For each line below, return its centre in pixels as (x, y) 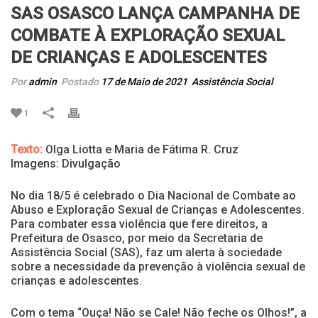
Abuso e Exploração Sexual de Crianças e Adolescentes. (158, 209)
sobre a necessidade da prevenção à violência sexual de (158, 266)
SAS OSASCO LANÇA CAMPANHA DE (155, 13)
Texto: (27, 149)
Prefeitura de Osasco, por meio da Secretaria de (137, 238)
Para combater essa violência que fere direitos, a (139, 224)
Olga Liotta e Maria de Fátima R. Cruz (141, 149)
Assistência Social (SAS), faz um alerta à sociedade (146, 252)
